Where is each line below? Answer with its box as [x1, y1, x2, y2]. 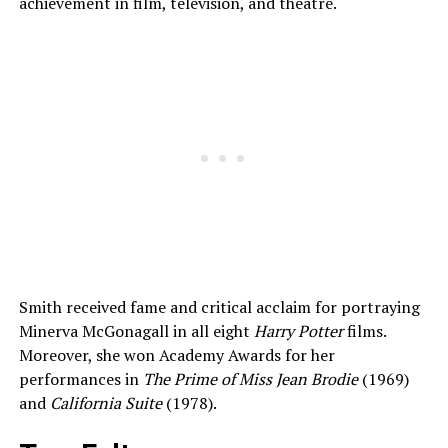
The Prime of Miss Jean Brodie [138, 368, 358, 391]
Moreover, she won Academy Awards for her [18, 344, 335, 367]
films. [342, 320, 386, 343]
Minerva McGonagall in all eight [18, 320, 254, 343]
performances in [18, 368, 139, 391]
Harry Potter [253, 320, 343, 343]
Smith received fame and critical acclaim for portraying [18, 296, 420, 319]
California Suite [49, 392, 162, 415]
